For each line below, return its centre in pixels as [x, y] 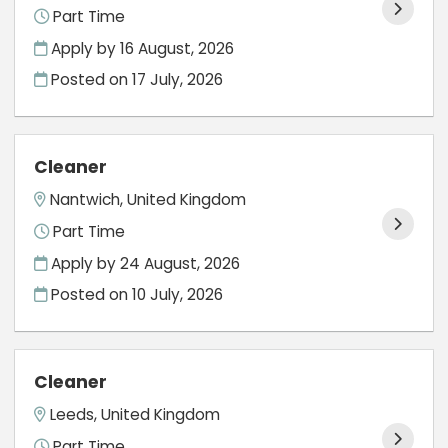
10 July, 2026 [178, 295]
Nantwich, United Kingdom [148, 200]
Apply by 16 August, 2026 [141, 48]
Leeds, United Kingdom [135, 415]
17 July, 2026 [178, 80]
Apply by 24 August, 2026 [144, 263]
